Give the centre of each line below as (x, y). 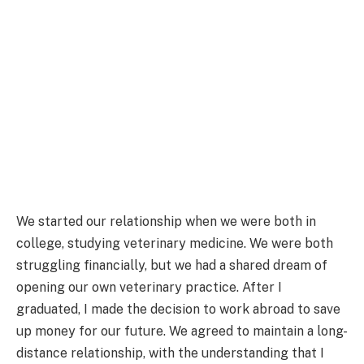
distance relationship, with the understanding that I (170, 353)
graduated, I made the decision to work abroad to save (178, 309)
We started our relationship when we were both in (166, 221)
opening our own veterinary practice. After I (149, 287)
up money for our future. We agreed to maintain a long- (182, 331)
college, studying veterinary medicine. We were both (175, 243)
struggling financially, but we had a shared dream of (172, 265)
